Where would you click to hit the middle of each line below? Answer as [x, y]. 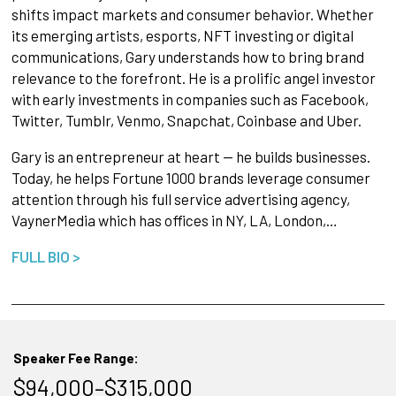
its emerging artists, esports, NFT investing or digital [182, 35]
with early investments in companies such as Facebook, [190, 99]
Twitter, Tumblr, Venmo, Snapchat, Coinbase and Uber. [186, 120]
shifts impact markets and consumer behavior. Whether [192, 14]
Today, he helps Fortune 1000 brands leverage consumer [190, 177]
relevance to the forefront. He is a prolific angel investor [193, 77]
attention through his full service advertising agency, [180, 198]
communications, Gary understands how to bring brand [187, 56]
